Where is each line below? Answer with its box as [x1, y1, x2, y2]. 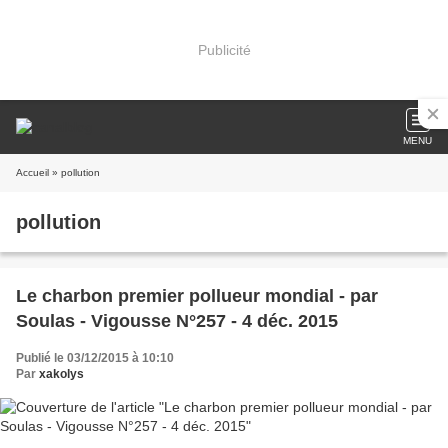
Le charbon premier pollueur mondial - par [16, 286, 378, 306]
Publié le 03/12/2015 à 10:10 [16, 351, 174, 365]
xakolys [39, 367, 84, 381]
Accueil [16, 167, 49, 178]
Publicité [197, 41, 251, 58]
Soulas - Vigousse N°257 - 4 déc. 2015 [16, 311, 338, 331]
